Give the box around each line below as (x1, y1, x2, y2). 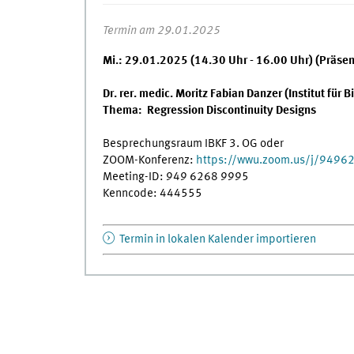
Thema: (102, 104, 142, 117)
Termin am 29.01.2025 (102, 24, 220, 37)
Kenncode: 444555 (102, 186, 202, 200)
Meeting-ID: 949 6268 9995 (102, 170, 249, 183)
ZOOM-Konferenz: (102, 153, 196, 167)
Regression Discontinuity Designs (146, 104, 316, 117)
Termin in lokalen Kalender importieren (116, 233, 316, 247)
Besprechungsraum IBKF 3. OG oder (102, 137, 284, 150)
